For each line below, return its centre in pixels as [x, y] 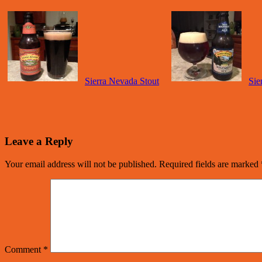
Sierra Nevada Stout [122, 81]
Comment [24, 249]
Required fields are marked [210, 164]
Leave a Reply [39, 141]
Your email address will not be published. [81, 164]
